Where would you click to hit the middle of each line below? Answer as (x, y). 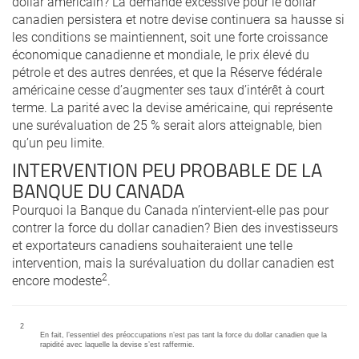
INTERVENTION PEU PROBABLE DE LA (167, 169)
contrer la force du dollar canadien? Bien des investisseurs (175, 227)
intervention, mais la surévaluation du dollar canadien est (173, 262)
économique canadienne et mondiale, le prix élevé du (161, 54)
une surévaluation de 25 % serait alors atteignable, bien (167, 125)
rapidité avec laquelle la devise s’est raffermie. (117, 345)
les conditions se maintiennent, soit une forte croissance (170, 36)
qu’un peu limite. (58, 142)
